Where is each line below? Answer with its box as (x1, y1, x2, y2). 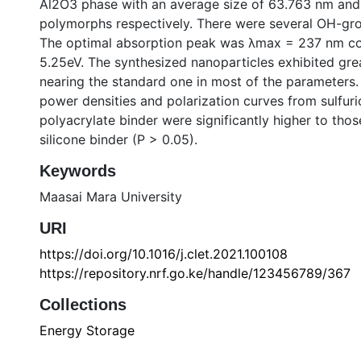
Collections (39, 296, 127, 313)
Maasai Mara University (39, 189, 182, 205)
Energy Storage (39, 322, 135, 338)
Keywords (39, 162, 116, 180)
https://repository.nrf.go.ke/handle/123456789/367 (39, 265, 351, 281)
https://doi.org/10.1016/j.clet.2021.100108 (39, 246, 288, 262)
